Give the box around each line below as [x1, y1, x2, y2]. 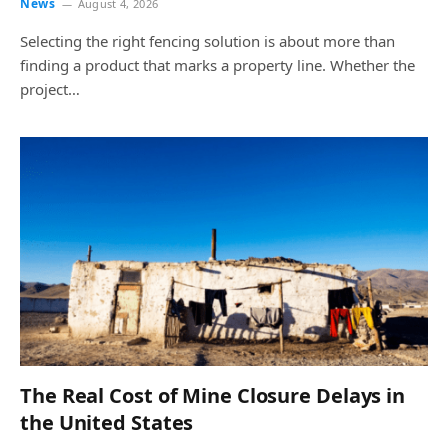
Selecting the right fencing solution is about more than [20, 30, 395, 51]
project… [20, 78, 80, 99]
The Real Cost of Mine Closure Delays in [20, 382, 406, 409]
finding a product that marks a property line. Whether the [20, 54, 415, 75]
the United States [20, 409, 194, 436]
